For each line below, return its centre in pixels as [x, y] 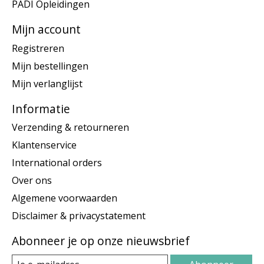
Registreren [38, 48]
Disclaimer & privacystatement [79, 216]
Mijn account [46, 29]
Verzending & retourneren [70, 128]
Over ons [32, 181]
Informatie [41, 108]
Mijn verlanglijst [47, 83]
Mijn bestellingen [50, 66]
